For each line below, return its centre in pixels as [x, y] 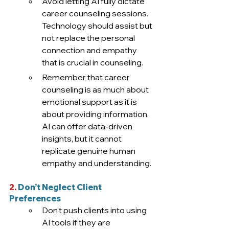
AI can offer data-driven [88, 127]
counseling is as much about [96, 90]
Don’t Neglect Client [60, 187]
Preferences [35, 199]
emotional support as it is [90, 102]
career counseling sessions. [96, 14]
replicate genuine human [89, 151]
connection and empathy [90, 50]
